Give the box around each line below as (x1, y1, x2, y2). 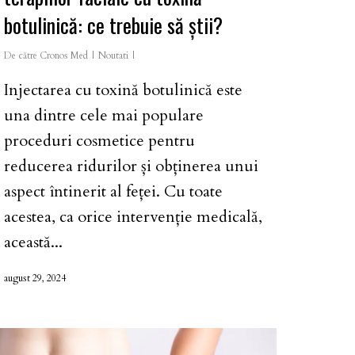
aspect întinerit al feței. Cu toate (4, 180, 223, 202)
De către (4, 48, 37, 62)
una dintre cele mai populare (4, 104, 204, 126)
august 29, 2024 (4, 271, 66, 284)
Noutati (98, 48, 128, 62)
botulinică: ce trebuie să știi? (4, 9, 223, 40)
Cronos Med (40, 48, 88, 62)
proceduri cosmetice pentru (4, 129, 195, 151)
